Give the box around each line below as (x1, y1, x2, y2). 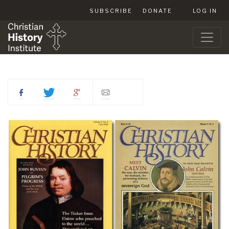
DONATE (143, 7, 172, 14)
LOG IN (193, 7, 217, 14)
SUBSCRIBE (89, 7, 132, 14)
